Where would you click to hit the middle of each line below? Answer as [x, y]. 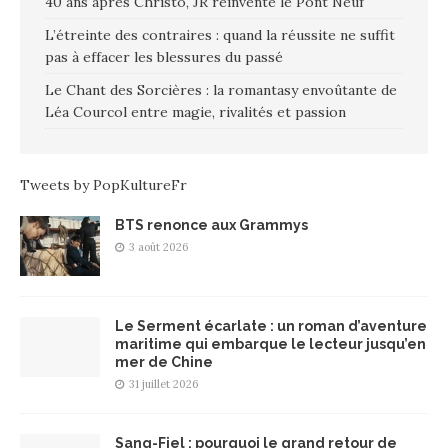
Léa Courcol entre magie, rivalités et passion [195, 112]
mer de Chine [164, 362]
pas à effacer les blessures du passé [164, 57]
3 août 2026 [159, 247]
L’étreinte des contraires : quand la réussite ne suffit [220, 35]
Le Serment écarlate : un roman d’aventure [271, 326]
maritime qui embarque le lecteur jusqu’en [270, 344]
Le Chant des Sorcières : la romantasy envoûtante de [221, 90]
